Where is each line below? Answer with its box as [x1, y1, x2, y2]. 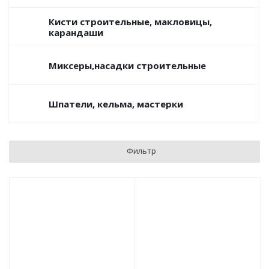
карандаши [49, 26, 103, 38]
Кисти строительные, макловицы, [49, 16, 212, 28]
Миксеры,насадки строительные [49, 59, 206, 71]
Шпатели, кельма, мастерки [49, 98, 183, 110]
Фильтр [127, 145, 156, 156]
